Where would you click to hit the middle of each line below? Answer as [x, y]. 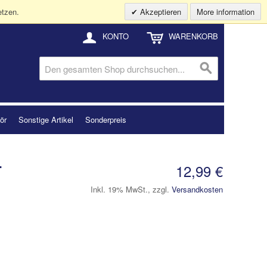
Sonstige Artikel [46, 119]
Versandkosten [197, 189]
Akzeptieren [159, 12]
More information [226, 12]
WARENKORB [193, 36]
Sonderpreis [106, 119]
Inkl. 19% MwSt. [119, 189]
